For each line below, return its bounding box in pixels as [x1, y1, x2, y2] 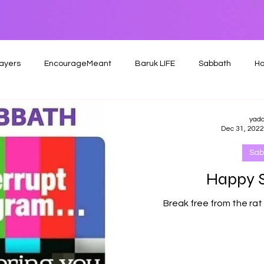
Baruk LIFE [135, 59, 175, 68]
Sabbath [199, 59, 231, 68]
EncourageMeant [44, 59, 111, 68]
